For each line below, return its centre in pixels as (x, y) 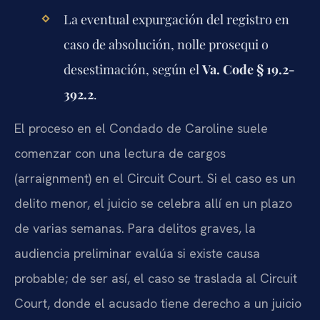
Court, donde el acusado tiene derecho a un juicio (158, 303)
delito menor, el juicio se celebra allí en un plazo (153, 203)
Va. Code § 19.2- (248, 70)
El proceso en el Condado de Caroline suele (141, 128)
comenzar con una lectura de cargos (120, 153)
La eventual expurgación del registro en (176, 20)
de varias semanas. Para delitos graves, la (135, 228)
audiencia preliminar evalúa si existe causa (137, 253)
